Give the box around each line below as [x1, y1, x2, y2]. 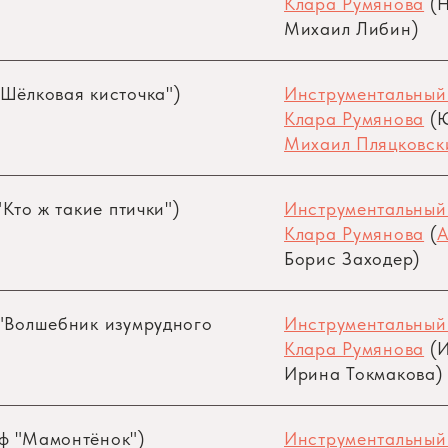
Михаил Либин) [284, 18, 419, 39]
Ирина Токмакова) [284, 363, 443, 384]
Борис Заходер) [284, 248, 421, 269]
